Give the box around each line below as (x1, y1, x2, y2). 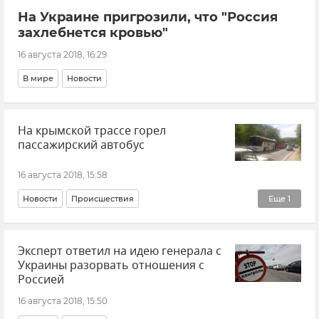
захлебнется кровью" (18, 24, 168, 41)
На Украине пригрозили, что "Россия (18, 9, 278, 25)
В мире (23, 73, 53, 83)
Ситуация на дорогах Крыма (23, 219, 140, 230)
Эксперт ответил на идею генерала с (18, 243, 221, 261)
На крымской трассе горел (18, 122, 166, 140)
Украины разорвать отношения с (18, 257, 204, 275)
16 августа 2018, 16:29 (18, 48, 107, 60)
